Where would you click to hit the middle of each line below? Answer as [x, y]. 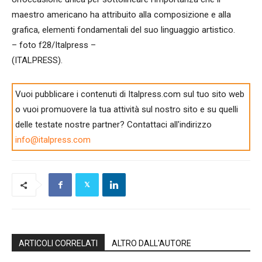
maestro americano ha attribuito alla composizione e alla [121, 14]
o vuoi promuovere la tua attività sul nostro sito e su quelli [127, 109]
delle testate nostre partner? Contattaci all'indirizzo [114, 124]
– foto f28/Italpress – [54, 45]
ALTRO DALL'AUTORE [151, 243]
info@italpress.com [53, 139]
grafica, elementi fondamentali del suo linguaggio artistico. [123, 30]
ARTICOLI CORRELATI [58, 243]
